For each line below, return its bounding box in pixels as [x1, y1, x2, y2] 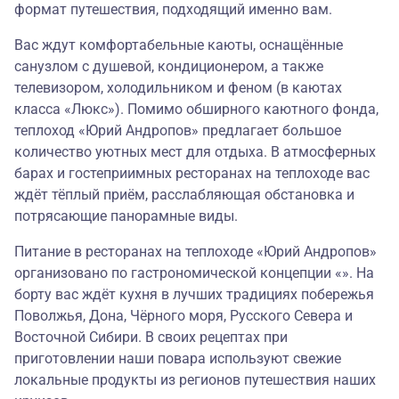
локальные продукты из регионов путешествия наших [14, 371, 376, 389]
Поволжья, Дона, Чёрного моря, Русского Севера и [14, 307, 353, 325]
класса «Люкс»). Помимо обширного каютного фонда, [14, 101, 379, 118]
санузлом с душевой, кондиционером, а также [14, 58, 323, 76]
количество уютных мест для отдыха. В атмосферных [14, 143, 376, 161]
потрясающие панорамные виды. [14, 208, 238, 225]
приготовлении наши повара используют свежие [14, 350, 341, 368]
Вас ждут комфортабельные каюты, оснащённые [14, 37, 343, 54]
